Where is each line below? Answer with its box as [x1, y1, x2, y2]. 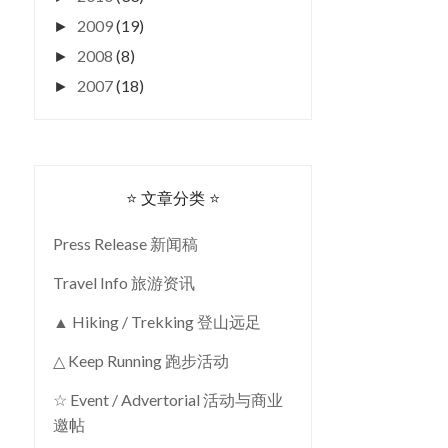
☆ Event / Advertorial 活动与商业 [53, 390, 283, 409]
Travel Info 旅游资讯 [53, 273, 195, 292]
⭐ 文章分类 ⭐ [126, 187, 221, 209]
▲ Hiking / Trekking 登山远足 [53, 312, 261, 331]
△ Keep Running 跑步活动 [53, 351, 229, 370]
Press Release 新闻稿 [53, 234, 198, 253]
